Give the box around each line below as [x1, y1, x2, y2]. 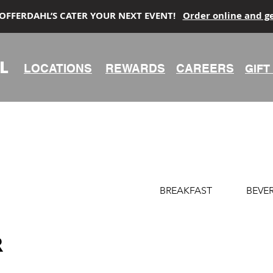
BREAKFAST [160, 185, 213, 196]
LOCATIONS [24, 62, 92, 75]
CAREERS [176, 62, 234, 75]
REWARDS [105, 62, 165, 75]
